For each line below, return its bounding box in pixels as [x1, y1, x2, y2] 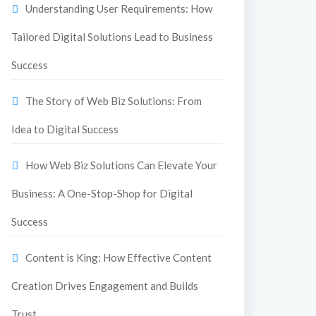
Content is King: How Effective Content [25, 251, 212, 264]
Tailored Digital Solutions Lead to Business [11, 30, 213, 43]
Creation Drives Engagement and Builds [11, 279, 198, 292]
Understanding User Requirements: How [25, 2, 212, 15]
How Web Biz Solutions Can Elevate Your [25, 159, 217, 171]
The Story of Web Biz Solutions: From [25, 95, 202, 107]
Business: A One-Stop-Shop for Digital [11, 187, 193, 200]
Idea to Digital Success [11, 123, 119, 135]
